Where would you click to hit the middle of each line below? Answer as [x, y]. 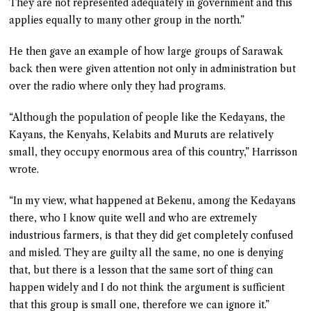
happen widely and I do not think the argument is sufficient [147, 287]
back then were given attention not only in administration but [153, 68]
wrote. [24, 169]
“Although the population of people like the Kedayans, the [148, 117]
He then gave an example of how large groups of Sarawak [146, 51]
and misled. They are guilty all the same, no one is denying [146, 252]
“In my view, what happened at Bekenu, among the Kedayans [153, 200]
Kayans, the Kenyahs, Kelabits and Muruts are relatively [142, 134]
